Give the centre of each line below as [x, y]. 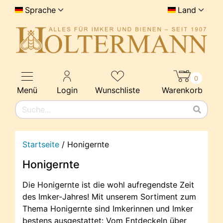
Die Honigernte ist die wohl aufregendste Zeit [108, 185]
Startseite [41, 145]
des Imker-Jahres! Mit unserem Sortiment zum [109, 197]
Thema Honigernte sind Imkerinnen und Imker [108, 209]
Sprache [40, 10]
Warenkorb [182, 90]
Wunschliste [118, 90]
